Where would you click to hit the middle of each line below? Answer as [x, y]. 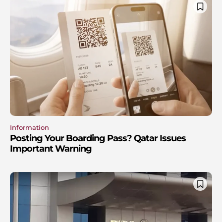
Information [29, 128]
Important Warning [51, 149]
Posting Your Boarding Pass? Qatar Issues [98, 139]
